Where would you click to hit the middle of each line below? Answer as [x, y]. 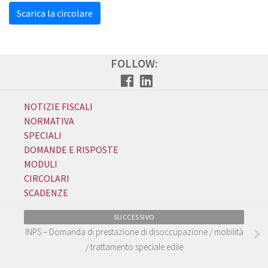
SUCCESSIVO [134, 217]
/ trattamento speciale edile [134, 247]
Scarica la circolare [55, 13]
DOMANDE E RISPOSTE [71, 150]
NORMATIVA [49, 121]
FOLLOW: [134, 63]
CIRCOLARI [47, 178]
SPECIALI [43, 135]
